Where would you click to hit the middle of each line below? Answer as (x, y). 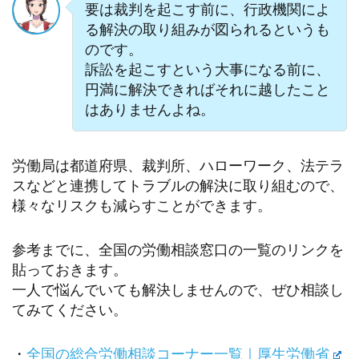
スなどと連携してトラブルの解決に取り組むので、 (178, 186)
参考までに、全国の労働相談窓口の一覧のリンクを (178, 249)
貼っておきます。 (70, 269)
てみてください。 (70, 309)
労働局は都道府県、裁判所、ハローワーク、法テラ (178, 165)
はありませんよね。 (149, 109)
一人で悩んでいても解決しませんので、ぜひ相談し (178, 289)
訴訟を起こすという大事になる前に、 (207, 69)
